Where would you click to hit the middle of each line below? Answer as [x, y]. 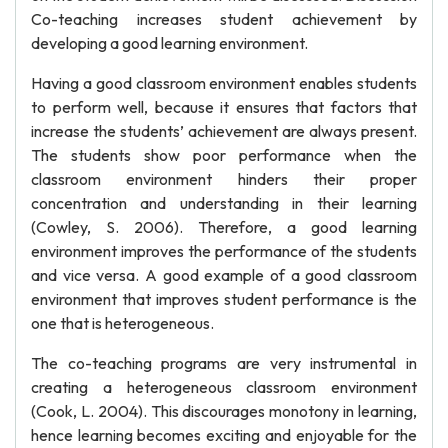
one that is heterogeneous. [122, 323]
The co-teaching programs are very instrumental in [224, 363]
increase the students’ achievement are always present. [224, 131]
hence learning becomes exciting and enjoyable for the [224, 435]
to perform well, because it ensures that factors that [224, 107]
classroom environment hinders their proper [224, 179]
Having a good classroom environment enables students [224, 83]
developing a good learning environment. [169, 43]
